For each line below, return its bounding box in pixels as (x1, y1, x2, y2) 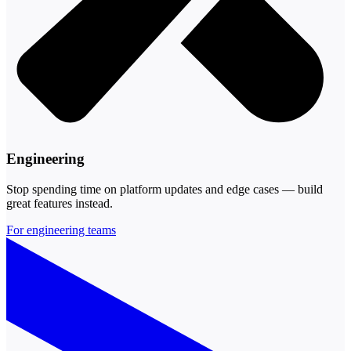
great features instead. (6, 197, 113, 211)
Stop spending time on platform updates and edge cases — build (6, 183, 323, 197)
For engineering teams (6, 223, 116, 237)
